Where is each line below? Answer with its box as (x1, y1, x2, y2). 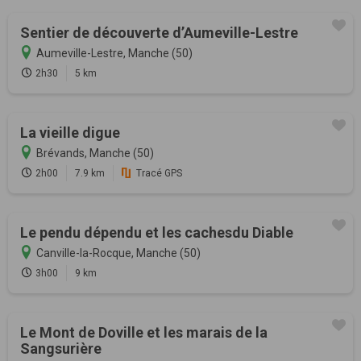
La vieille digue (20, 124, 120, 142)
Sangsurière (20, 340, 102, 358)
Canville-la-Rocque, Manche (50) (36, 247, 201, 260)
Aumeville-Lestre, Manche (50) (36, 47, 193, 60)
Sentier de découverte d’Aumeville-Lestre (20, 24, 298, 42)
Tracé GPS (136, 168, 182, 180)
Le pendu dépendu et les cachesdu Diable (20, 224, 293, 242)
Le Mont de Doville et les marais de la (20, 324, 268, 342)
